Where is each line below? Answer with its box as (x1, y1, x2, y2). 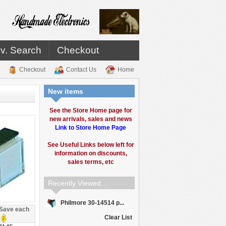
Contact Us (66, 66, 96, 74)
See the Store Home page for (49, 107, 132, 114)
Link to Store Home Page (55, 124, 126, 131)
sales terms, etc (67, 158, 114, 165)
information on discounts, (54, 150, 127, 157)
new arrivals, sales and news (49, 116, 132, 123)
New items (48, 87, 83, 95)
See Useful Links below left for (47, 141, 134, 148)
